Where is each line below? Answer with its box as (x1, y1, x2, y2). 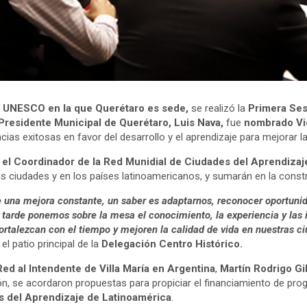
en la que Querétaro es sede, (48, 102, 188, 115)
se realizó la (188, 102, 248, 115)
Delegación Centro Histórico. (101, 238, 243, 251)
